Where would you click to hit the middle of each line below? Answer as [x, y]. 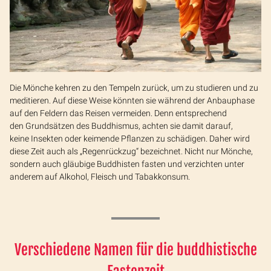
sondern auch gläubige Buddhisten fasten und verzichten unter [127, 164]
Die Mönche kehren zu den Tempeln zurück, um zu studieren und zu [134, 88]
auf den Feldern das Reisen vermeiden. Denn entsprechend [118, 113]
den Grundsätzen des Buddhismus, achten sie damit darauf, [121, 126]
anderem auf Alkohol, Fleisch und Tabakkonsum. [100, 177]
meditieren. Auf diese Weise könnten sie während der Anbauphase [132, 101]
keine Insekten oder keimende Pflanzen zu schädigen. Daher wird [130, 139]
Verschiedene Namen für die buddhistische [135, 250]
